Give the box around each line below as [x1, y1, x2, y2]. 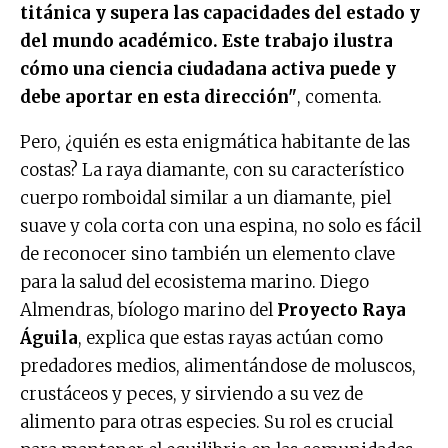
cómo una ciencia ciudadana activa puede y [20, 57, 396, 80]
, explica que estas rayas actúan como [78, 326, 383, 349]
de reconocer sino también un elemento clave [20, 242, 395, 265]
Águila [20, 326, 78, 349]
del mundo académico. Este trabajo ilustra [20, 29, 393, 52]
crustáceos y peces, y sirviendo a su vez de [20, 382, 363, 405]
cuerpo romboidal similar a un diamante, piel [20, 186, 391, 209]
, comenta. [297, 85, 382, 108]
